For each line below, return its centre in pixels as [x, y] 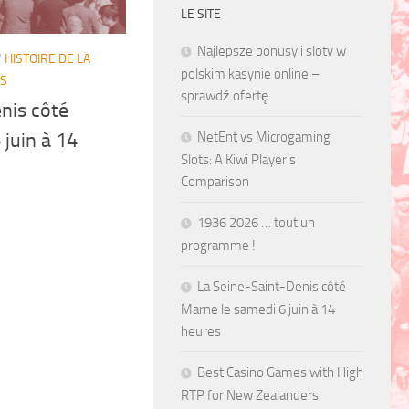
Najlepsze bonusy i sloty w [272, 51]
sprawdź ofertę [225, 95]
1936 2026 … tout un [256, 222]
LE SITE [201, 14]
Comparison [215, 181]
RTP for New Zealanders [250, 395]
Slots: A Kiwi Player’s [238, 159]
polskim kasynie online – [251, 73]
